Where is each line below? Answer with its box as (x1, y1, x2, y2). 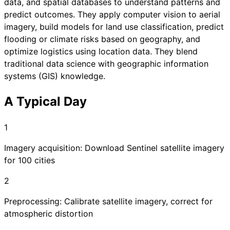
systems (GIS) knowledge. (4, 71, 105, 82)
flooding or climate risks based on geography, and (4, 34, 200, 45)
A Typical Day (4, 94, 87, 109)
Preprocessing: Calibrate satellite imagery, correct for (4, 196, 213, 207)
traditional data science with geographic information (4, 59, 208, 69)
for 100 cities (4, 155, 55, 166)
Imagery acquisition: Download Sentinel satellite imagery (4, 143, 224, 154)
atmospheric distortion (4, 208, 93, 219)
